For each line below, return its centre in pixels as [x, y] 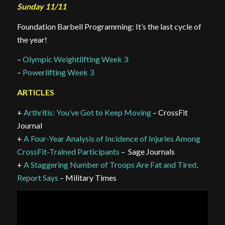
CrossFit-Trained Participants [68, 151]
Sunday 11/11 [41, 7]
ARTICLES [35, 92]
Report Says [37, 177]
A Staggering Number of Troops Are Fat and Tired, [110, 164]
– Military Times [87, 177]
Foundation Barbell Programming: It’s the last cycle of [109, 26]
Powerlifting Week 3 [58, 72]
